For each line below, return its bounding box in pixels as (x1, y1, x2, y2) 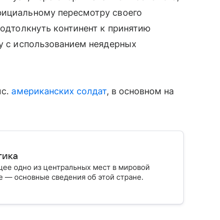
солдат (77, 86, 107, 97)
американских (11, 86, 75, 97)
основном (118, 86, 162, 97)
